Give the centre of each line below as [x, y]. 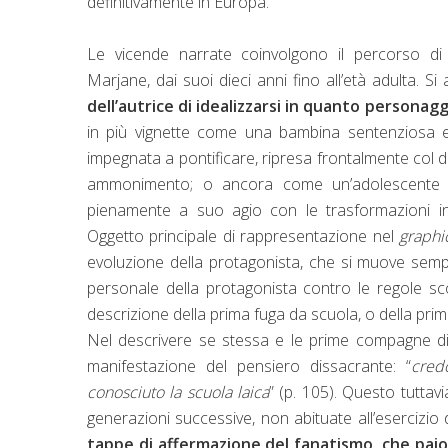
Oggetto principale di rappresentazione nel [243, 235]
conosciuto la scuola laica [178, 391]
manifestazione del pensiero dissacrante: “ [249, 365]
